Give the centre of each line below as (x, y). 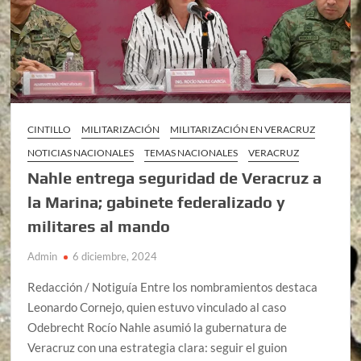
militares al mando (99, 226)
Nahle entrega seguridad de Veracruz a (175, 177)
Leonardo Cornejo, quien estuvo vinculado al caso (157, 307)
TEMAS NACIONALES (191, 152)
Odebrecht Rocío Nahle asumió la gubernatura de (158, 327)
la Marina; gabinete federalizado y (157, 201)
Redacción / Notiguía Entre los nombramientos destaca (173, 286)
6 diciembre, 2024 (115, 256)
